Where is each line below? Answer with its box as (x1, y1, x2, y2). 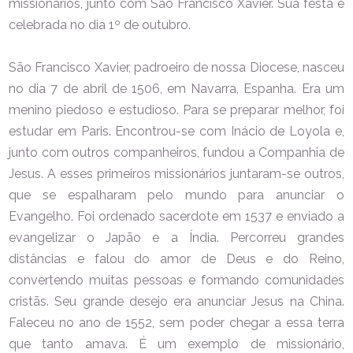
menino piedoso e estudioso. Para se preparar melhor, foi (9, 102, 344, 117)
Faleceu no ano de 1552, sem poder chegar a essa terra (9, 314, 344, 330)
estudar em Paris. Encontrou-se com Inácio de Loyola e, (9, 123, 344, 139)
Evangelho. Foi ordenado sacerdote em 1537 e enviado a (9, 208, 344, 224)
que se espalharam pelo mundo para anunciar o (9, 187, 344, 203)
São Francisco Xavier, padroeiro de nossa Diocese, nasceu (9, 59, 344, 75)
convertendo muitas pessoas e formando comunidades (9, 272, 344, 288)
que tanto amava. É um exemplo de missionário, (9, 336, 344, 351)
